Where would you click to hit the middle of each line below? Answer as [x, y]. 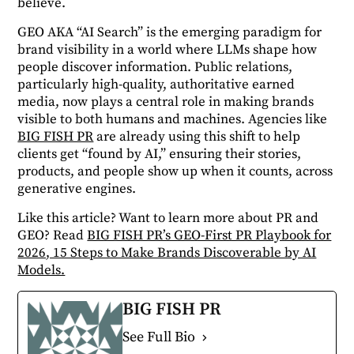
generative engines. [79, 189]
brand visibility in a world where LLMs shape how [168, 50]
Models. [41, 271]
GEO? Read [53, 236]
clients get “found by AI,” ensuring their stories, [160, 154]
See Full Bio [159, 337]
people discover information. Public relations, [155, 68]
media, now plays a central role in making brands [166, 102]
